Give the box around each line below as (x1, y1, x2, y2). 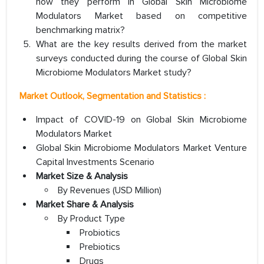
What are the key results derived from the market (36, 38, 247, 51)
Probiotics (80, 227, 120, 239)
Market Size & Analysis (36, 170, 128, 183)
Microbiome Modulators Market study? (36, 67, 199, 79)
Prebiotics (80, 241, 120, 253)
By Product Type (58, 213, 125, 225)
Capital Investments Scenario (36, 156, 154, 169)
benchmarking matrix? (36, 24, 125, 37)
